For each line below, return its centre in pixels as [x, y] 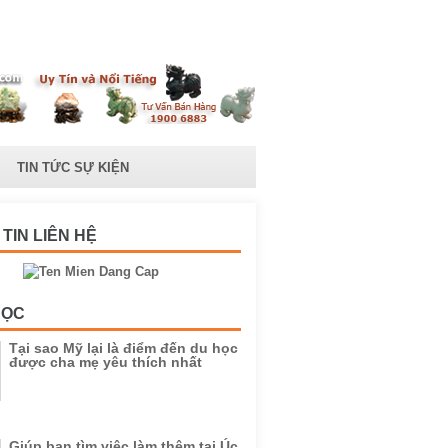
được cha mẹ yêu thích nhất [105, 362]
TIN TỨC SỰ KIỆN [73, 167]
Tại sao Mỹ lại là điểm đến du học [123, 348]
